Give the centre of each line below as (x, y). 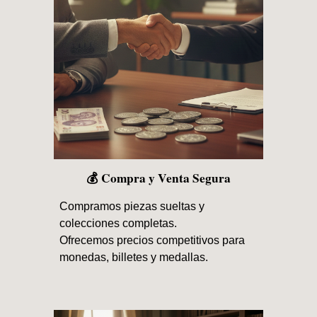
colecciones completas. (119, 224)
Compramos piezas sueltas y (132, 207)
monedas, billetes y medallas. (134, 258)
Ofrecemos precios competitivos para (152, 241)
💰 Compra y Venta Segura (158, 178)
